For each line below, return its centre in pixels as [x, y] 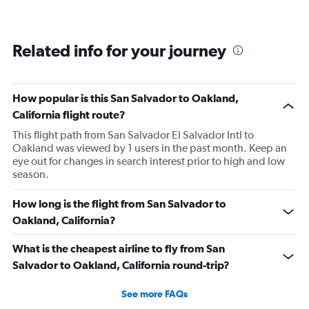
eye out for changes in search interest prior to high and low [149, 161]
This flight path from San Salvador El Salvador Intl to [133, 135]
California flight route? [69, 115]
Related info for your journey [119, 51]
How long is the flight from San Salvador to [119, 204]
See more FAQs [154, 294]
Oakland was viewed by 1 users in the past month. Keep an [150, 148]
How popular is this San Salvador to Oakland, [126, 98]
